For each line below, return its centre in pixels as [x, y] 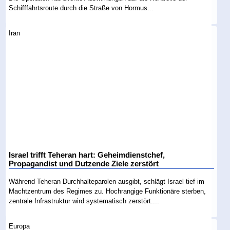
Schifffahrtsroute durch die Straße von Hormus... [81, 8]
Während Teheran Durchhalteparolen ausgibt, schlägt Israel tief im [107, 181]
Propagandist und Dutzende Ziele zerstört [84, 164]
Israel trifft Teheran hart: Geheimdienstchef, [87, 155]
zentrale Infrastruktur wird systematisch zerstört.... [84, 201]
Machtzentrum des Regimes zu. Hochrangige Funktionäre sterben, [108, 191]
